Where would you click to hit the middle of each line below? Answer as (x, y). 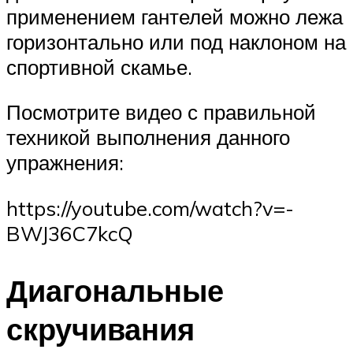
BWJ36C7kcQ (70, 233)
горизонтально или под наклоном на (176, 41)
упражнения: (65, 163)
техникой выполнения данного (148, 137)
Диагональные (115, 290)
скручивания (100, 329)
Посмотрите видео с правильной (161, 112)
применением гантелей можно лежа (175, 16)
